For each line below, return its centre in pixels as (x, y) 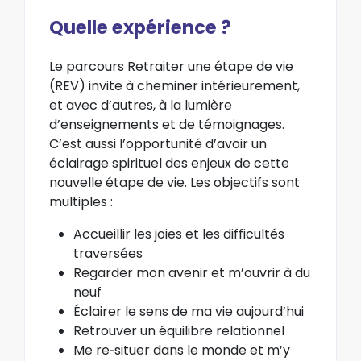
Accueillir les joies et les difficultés (179, 234)
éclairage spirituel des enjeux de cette (169, 163)
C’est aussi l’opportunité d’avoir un (158, 143)
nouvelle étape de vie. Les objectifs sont (174, 182)
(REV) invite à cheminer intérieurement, (174, 85)
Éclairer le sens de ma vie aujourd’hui (189, 311)
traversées (108, 253)
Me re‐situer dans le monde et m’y (182, 350)
